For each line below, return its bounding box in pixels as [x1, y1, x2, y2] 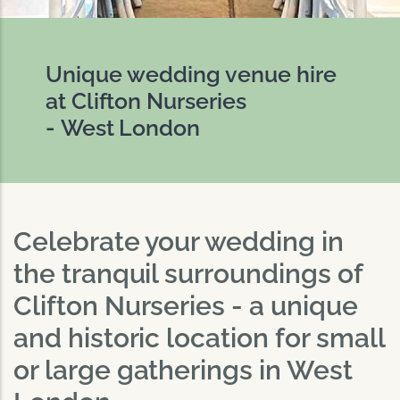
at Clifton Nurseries [45, 87, 246, 114]
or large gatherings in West [13, 354, 353, 386]
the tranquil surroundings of [13, 257, 362, 289]
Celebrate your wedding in [13, 225, 344, 257]
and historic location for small [13, 321, 385, 354]
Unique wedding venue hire [45, 60, 337, 87]
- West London [45, 113, 201, 141]
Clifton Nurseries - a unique [13, 289, 358, 321]
